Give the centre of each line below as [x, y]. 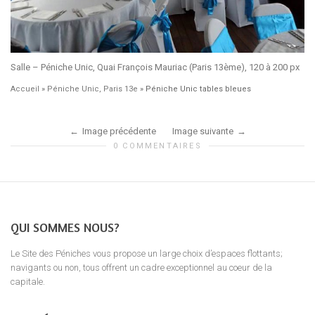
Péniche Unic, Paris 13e [92, 89]
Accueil [25, 89]
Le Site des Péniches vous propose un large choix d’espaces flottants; [147, 253]
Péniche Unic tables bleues [198, 89]
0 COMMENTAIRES [157, 146]
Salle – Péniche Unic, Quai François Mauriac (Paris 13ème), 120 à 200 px [155, 67]
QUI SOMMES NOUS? [65, 227]
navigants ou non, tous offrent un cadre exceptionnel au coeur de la [141, 267]
